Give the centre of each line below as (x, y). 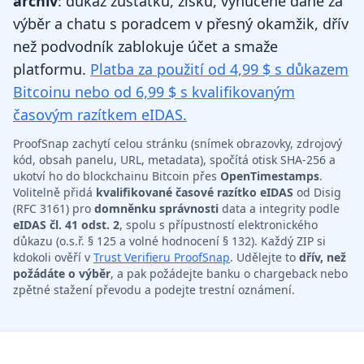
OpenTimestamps (270, 176)
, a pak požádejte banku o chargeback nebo (229, 274)
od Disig (317, 193)
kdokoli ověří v (53, 258)
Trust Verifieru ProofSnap (162, 258)
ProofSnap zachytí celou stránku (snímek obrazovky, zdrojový (178, 144)
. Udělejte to (264, 258)
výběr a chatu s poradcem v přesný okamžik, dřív (181, 24)
